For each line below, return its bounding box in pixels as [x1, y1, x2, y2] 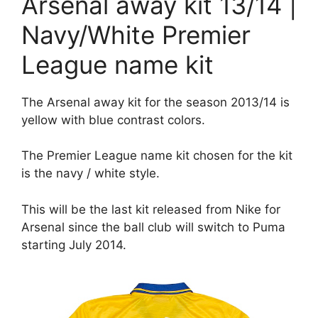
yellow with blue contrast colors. [21, 112, 205, 127]
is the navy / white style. [21, 166, 160, 180]
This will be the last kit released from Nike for [21, 202, 280, 216]
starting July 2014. [21, 237, 126, 252]
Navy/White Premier [21, 19, 251, 50]
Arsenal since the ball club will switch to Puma [21, 219, 285, 234]
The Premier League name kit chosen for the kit [21, 148, 292, 163]
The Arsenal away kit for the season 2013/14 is [21, 94, 290, 109]
